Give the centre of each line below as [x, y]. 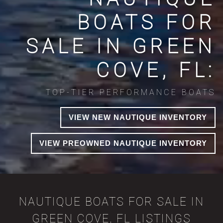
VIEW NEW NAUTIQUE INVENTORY [138, 117]
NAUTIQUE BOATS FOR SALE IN [111, 202]
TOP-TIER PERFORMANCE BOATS [131, 92]
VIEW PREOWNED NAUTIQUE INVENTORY [123, 143]
